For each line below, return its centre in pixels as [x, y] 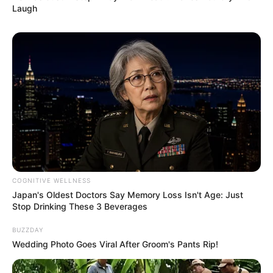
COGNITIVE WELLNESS [51, 181]
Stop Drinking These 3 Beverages [80, 207]
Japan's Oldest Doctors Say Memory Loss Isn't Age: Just [128, 195]
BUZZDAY [28, 230]
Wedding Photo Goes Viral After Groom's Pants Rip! [115, 244]
